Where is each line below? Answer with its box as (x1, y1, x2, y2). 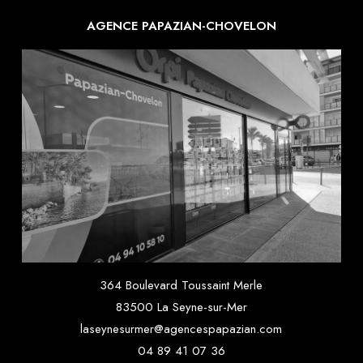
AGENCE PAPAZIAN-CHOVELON (86, 17, 276, 36)
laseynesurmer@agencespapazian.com (80, 320, 283, 339)
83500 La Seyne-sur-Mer (115, 298, 247, 317)
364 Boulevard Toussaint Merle (100, 276, 263, 295)
